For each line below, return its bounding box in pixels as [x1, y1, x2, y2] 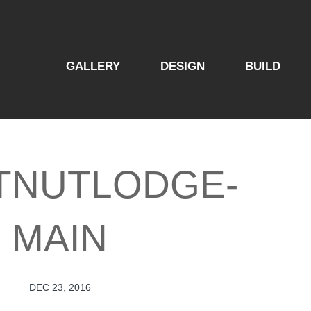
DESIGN [160, 60, 205, 73]
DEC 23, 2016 [28, 282, 91, 293]
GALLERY [66, 60, 120, 73]
